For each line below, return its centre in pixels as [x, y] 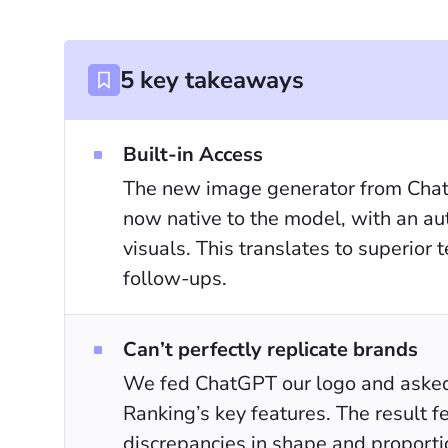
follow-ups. [175, 278]
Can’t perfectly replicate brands [270, 349]
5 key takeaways [212, 80]
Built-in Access [193, 154]
